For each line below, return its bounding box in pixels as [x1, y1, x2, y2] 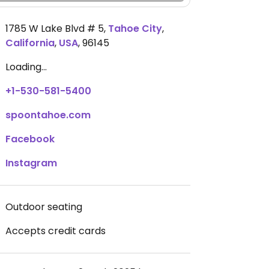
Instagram [5, 156, 57, 170]
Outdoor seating [5, 200, 82, 214]
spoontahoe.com [5, 108, 91, 122]
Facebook [5, 132, 55, 146]
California [5, 36, 55, 50]
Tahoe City [108, 22, 162, 35]
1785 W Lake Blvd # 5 [5, 22, 104, 35]
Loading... [5, 60, 47, 74]
